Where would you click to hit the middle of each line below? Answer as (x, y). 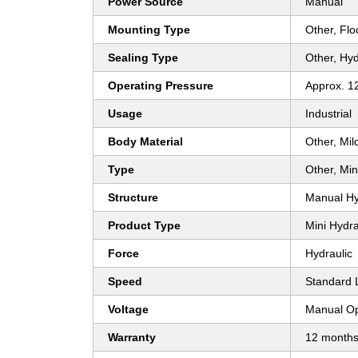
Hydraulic (329, 254)
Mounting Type (149, 30)
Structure (133, 198)
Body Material (145, 142)
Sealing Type (143, 58)
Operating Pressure (161, 86)
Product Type (144, 226)
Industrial (328, 114)
